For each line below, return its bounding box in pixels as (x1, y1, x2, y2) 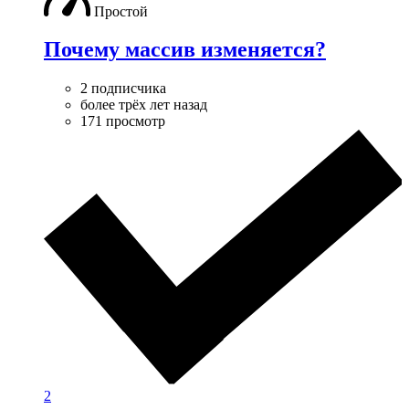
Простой (94, 3, 148, 19)
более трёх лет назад (80, 97, 207, 113)
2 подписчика (80, 80, 166, 97)
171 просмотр (80, 113, 165, 130)
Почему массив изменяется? (44, 37, 326, 62)
